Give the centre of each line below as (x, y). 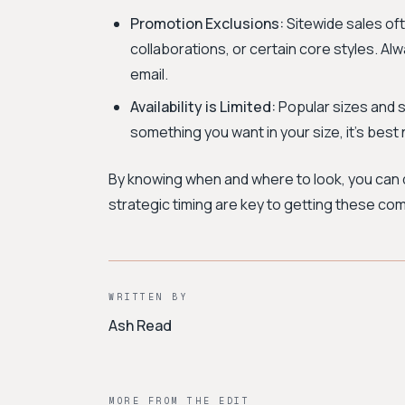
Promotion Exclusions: (207, 24)
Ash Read (140, 325)
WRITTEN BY (148, 297)
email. (149, 74)
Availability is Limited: (203, 107)
